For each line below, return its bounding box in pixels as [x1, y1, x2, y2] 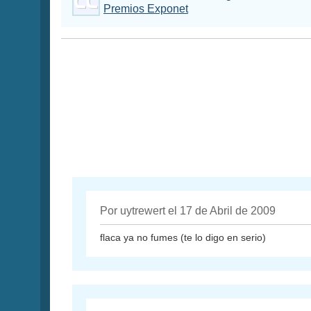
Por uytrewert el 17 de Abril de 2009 [100, 205, 276, 217]
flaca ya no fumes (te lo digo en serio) [100, 232, 266, 244]
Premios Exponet [103, 3, 188, 15]
